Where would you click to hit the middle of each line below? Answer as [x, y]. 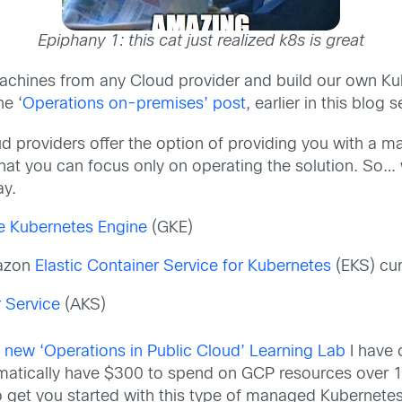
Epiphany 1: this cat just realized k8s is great [201, 41]
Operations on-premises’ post [135, 104]
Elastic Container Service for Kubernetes [184, 267]
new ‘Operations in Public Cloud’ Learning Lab [175, 353]
